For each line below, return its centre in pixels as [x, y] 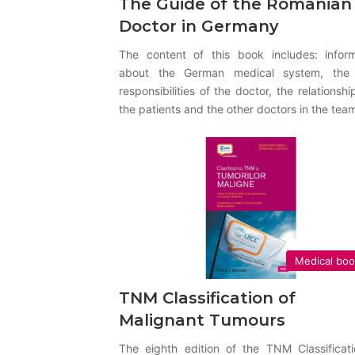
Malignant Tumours [202, 320]
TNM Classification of [207, 298]
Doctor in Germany [198, 26]
